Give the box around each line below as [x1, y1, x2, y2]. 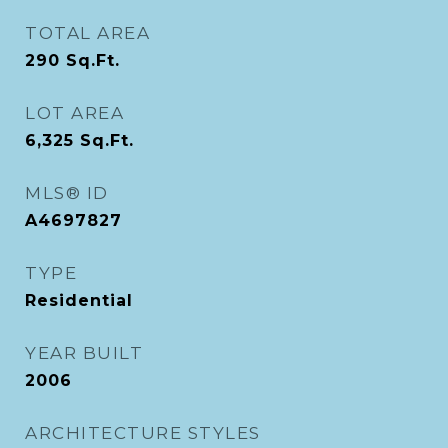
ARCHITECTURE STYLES [25, 423, 261, 443]
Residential [25, 291, 133, 310]
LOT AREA [25, 103, 124, 123]
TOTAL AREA [25, 23, 150, 43]
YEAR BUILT [25, 343, 143, 363]
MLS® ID [25, 183, 109, 203]
